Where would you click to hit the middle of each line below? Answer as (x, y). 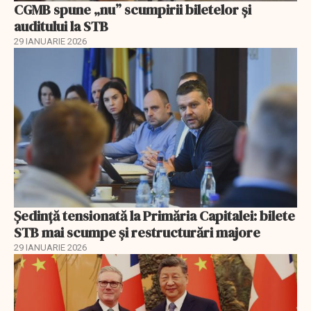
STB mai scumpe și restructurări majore (137, 232)
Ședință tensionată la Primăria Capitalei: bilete (154, 216)
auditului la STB (61, 27)
